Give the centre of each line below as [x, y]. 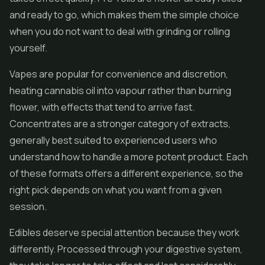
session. [28, 206]
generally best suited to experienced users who [113, 140]
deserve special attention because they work [140, 232]
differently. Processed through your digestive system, [126, 249]
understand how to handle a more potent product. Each [129, 157]
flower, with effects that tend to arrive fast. [102, 107]
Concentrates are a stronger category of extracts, [120, 124]
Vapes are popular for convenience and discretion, [119, 74]
